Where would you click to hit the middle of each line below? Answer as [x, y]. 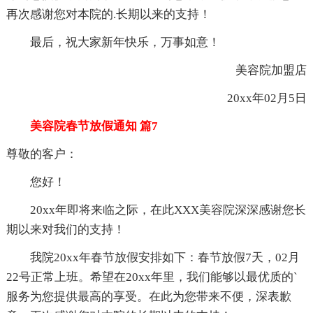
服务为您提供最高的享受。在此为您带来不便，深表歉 [148, 296]
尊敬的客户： [42, 154]
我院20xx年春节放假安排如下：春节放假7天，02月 [153, 257]
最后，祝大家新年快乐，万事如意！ [113, 42]
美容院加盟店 [260, 70]
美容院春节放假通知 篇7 [82, 126]
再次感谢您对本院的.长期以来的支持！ [108, 14]
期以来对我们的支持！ [65, 229]
